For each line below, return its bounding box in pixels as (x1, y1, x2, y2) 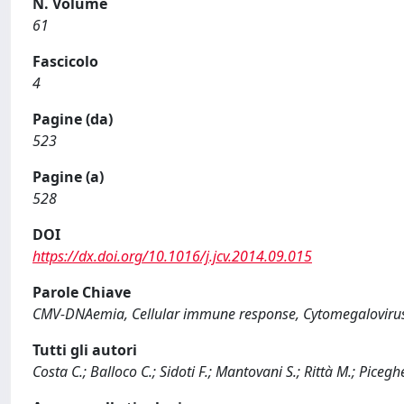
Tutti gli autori (32, 340, 137, 360)
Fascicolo (32, 51, 98, 71)
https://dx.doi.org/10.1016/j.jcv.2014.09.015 (32, 246, 312, 266)
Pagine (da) (32, 109, 113, 129)
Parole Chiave (32, 282, 131, 302)
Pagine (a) (32, 167, 104, 187)
